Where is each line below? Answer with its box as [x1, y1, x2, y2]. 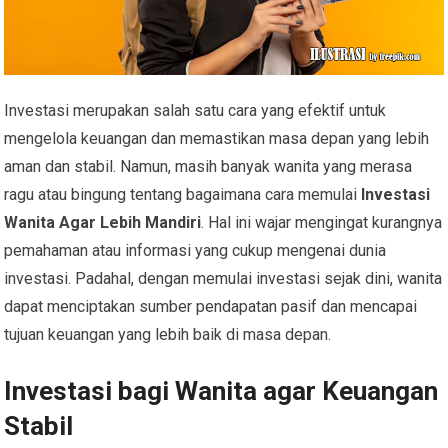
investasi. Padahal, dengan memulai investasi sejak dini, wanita [4, 269, 443, 289]
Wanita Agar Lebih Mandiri [4, 213, 202, 233]
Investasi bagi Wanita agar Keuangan [4, 376, 439, 407]
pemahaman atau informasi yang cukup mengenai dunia [4, 241, 387, 261]
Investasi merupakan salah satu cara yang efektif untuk [4, 101, 387, 121]
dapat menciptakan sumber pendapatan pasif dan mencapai [4, 297, 418, 317]
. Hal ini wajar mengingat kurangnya [201, 213, 443, 233]
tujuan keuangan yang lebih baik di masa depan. [4, 325, 332, 345]
